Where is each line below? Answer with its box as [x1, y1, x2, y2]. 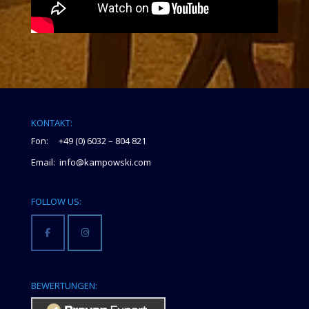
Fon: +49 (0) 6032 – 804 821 [30, 134, 146, 148]
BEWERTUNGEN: [30, 279, 97, 292]
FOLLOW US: [30, 195, 81, 208]
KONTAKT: [30, 117, 72, 130]
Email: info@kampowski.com [30, 156, 151, 169]
